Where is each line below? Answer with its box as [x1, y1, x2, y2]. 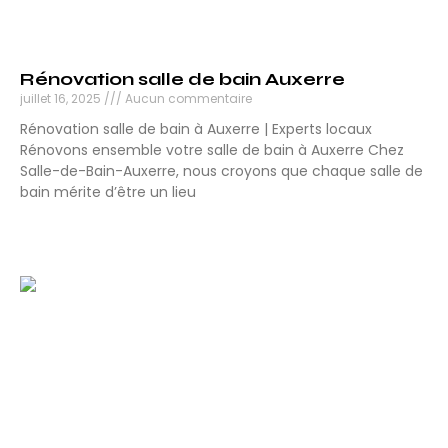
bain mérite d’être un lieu [20, 182, 196, 203]
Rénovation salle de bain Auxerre [20, 68, 345, 91]
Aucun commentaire [122, 90, 252, 108]
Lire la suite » [20, 219, 107, 237]
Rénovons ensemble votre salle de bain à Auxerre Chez [20, 140, 404, 161]
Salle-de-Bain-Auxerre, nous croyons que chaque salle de [20, 161, 423, 182]
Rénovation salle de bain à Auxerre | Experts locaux [20, 119, 372, 140]
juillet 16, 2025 [20, 90, 104, 108]
